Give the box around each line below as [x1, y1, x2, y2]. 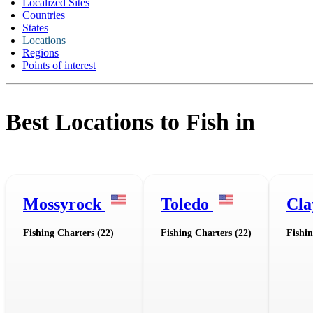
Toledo [161, 195, 213, 214]
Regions [22, 47, 59, 59]
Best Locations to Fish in [6, 109, 255, 136]
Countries [22, 9, 65, 21]
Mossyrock [23, 195, 105, 214]
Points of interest [22, 59, 96, 71]
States [22, 22, 48, 34]
